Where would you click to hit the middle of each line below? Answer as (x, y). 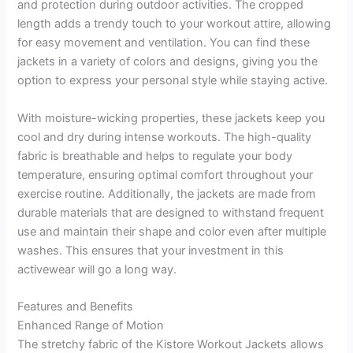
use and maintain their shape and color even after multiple (172, 231)
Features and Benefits (76, 306)
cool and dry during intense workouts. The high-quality (165, 137)
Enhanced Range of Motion (91, 325)
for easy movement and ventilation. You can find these (164, 43)
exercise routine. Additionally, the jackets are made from (167, 193)
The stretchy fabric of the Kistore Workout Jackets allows (171, 344)
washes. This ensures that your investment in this (151, 250)
